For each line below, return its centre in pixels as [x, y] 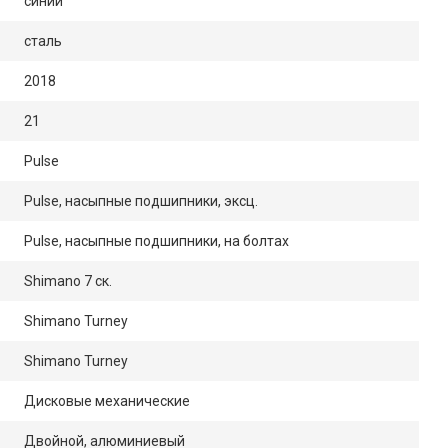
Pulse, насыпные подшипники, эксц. [141, 201]
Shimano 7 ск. [68, 281]
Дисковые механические [107, 401]
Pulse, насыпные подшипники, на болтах [156, 241]
